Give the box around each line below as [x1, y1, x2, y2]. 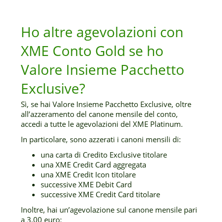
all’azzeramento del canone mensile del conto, [21, 109, 178, 119]
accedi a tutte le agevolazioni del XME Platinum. [21, 119, 183, 129]
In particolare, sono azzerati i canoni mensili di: [21, 134, 181, 144]
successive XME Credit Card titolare [41, 189, 161, 199]
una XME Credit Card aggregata [41, 160, 147, 169]
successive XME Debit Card [41, 179, 132, 189]
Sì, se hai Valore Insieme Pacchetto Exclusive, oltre [21, 99, 192, 109]
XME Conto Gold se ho [21, 41, 164, 60]
